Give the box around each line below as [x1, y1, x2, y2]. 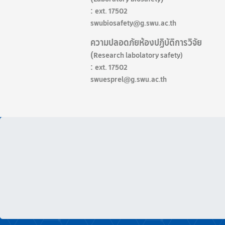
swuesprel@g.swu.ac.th [90, 73, 167, 85]
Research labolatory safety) [93, 49, 183, 61]
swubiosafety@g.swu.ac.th [90, 17, 176, 29]
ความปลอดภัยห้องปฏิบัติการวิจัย [90, 36, 202, 50]
